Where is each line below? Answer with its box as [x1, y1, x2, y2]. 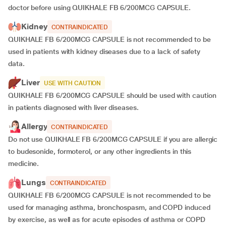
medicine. [8, 159, 41, 167]
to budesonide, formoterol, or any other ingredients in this [8, 147, 192, 155]
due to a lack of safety [129, 47, 201, 55]
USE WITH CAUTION [43, 80, 101, 87]
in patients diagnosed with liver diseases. [8, 103, 141, 111]
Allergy [21, 122, 47, 131]
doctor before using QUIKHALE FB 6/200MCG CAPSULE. [8, 4, 191, 12]
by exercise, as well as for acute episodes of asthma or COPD [8, 215, 206, 223]
